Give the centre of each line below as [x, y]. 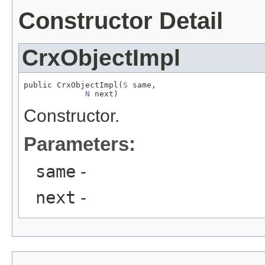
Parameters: [80, 144]
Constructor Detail [121, 21]
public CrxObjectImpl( [73, 85]
